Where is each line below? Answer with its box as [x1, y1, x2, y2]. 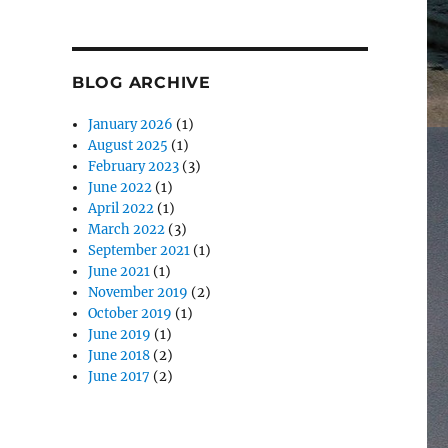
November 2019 [88, 284, 189, 302]
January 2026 [88, 116, 174, 134]
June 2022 [88, 179, 153, 197]
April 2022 [88, 200, 155, 218]
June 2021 [88, 263, 151, 281]
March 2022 [88, 221, 166, 239]
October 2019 [88, 305, 173, 323]
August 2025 [88, 137, 169, 155]
